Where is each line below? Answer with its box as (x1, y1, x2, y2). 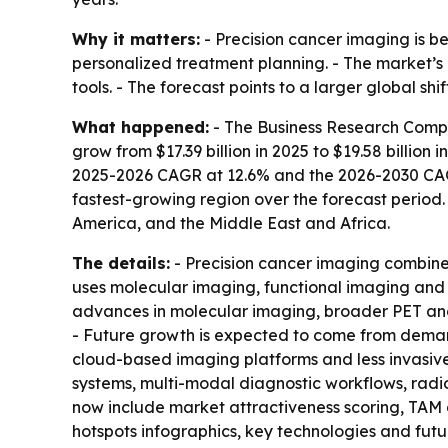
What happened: (72, 117, 209, 138)
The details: (72, 253, 170, 274)
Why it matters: (72, 29, 200, 50)
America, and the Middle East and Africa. (72, 213, 390, 234)
